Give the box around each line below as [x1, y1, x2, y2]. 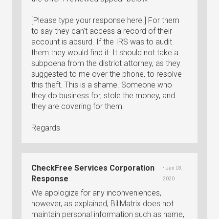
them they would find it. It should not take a [31, 48, 178, 57]
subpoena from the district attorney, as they [31, 59, 180, 68]
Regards [31, 123, 60, 132]
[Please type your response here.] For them [31, 16, 179, 25]
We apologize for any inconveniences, [31, 188, 161, 197]
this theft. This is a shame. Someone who [31, 80, 172, 89]
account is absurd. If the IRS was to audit [31, 37, 172, 46]
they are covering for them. [31, 102, 124, 111]
